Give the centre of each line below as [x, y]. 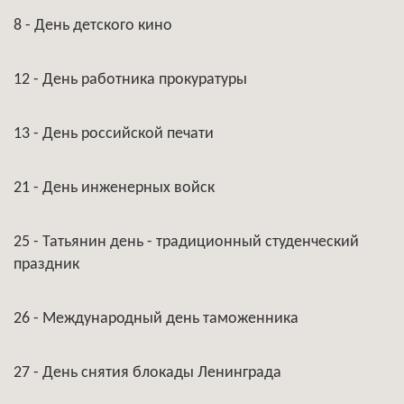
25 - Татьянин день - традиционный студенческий [186, 242]
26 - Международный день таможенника [156, 319]
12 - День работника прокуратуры [130, 80]
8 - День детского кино [93, 26]
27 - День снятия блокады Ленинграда [147, 373]
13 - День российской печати [114, 134]
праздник [46, 265]
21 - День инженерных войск [114, 188]
